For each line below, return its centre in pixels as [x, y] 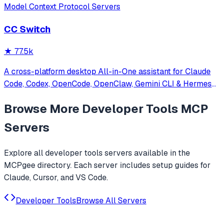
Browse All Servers [111, 201]
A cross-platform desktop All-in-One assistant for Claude [107, 72]
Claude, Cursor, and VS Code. [56, 178]
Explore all [25, 153]
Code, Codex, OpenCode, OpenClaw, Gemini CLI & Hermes [108, 84]
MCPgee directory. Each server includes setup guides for [107, 165]
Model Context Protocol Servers [62, 6]
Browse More [43, 109]
